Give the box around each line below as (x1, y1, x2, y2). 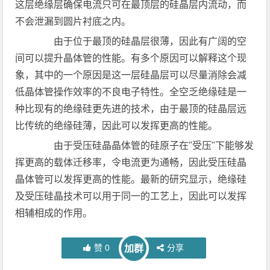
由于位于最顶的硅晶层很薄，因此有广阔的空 (34, 36, 247, 46)
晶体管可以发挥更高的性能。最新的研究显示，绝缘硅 (15, 174, 247, 184)
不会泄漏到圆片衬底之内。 (15, 16, 131, 27)
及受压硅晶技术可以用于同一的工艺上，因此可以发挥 (15, 191, 247, 201)
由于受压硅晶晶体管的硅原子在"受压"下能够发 (34, 140, 254, 151)
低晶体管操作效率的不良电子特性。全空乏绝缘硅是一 (15, 87, 247, 97)
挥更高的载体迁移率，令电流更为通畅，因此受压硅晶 (15, 157, 247, 168)
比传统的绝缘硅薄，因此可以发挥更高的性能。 (15, 121, 218, 131)
